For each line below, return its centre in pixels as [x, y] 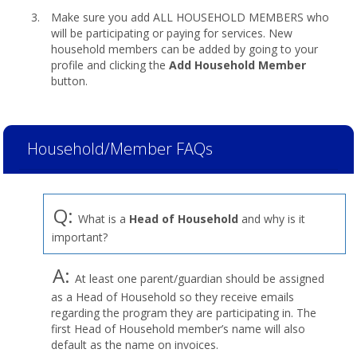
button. [69, 81]
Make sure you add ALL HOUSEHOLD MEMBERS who [190, 17]
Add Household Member [237, 65]
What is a [102, 219]
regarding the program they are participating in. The [184, 313]
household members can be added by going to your [184, 49]
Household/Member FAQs [120, 149]
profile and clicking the [110, 65]
